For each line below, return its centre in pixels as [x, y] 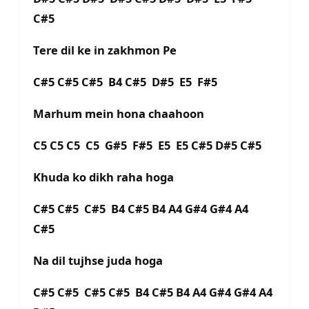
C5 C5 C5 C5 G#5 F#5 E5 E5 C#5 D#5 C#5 [150, 146]
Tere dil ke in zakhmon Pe [106, 50]
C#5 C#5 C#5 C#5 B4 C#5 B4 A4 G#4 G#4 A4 [153, 292]
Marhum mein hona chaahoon [120, 114]
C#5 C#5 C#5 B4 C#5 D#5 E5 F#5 [129, 82]
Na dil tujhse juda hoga [99, 261]
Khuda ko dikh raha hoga [105, 177]
